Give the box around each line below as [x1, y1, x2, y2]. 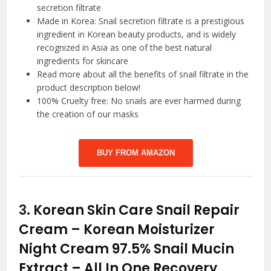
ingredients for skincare [37, 55, 129, 67]
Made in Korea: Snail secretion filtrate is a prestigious [37, 15, 245, 27]
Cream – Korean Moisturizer [19, 220, 215, 240]
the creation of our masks [37, 108, 139, 120]
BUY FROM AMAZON [96, 148, 175, 158]
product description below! [37, 82, 141, 94]
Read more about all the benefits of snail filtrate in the [37, 68, 249, 80]
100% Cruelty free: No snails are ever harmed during [37, 95, 241, 107]
